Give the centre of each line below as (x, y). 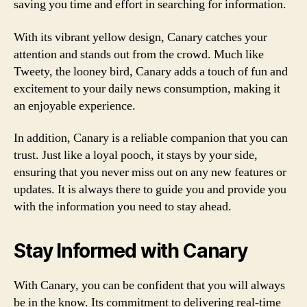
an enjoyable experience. (75, 106)
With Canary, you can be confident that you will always (149, 285)
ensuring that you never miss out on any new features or (150, 172)
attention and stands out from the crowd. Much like (139, 54)
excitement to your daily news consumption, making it (147, 88)
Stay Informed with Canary (131, 251)
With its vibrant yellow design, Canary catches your (140, 37)
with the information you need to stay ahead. (123, 207)
